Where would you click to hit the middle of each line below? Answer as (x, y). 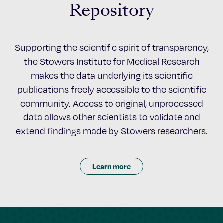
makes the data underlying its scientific (111, 75)
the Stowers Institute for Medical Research (111, 61)
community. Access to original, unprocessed (111, 103)
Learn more (111, 166)
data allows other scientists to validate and (111, 117)
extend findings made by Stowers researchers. (111, 131)
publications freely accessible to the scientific (111, 89)
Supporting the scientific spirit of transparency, (111, 47)
